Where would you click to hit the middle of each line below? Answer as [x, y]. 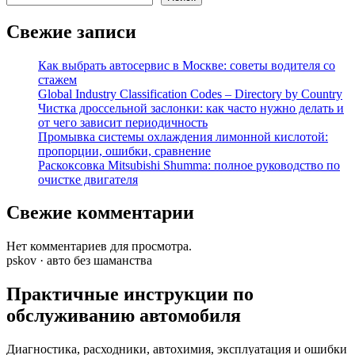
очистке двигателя [88, 179]
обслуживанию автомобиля [124, 316]
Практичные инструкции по [130, 294]
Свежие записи [71, 31]
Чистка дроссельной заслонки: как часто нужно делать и [191, 108]
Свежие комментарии [100, 213]
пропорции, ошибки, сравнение [124, 151]
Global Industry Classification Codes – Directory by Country [190, 94]
